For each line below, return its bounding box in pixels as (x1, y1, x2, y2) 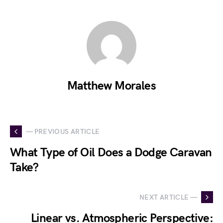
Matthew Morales (67, 79, 156, 93)
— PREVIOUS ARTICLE (26, 127, 100, 136)
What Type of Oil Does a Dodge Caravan (10, 145, 212, 160)
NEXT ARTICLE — (139, 193, 197, 202)
